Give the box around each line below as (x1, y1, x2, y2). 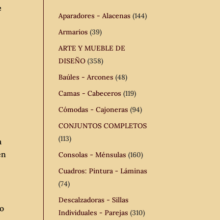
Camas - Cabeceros (58, 89, 122, 98)
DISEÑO (58, 56, 86, 65)
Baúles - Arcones (58, 73, 114, 82)
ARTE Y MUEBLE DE (58, 44, 126, 53)
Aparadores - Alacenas (58, 11, 131, 20)
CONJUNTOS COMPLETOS (58, 121, 147, 130)
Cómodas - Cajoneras (58, 105, 129, 114)
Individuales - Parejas (58, 208, 129, 217)
